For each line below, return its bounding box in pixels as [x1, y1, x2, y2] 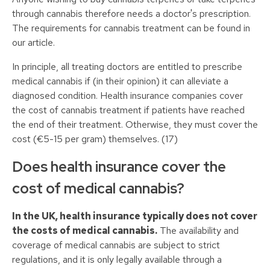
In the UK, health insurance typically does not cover [12, 210, 257, 223]
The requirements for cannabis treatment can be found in [12, 22, 250, 35]
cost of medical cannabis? [12, 179, 184, 198]
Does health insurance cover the [12, 157, 226, 177]
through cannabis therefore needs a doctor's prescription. [12, 7, 251, 20]
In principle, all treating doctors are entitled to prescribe [12, 60, 242, 74]
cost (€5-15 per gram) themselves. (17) [12, 133, 178, 146]
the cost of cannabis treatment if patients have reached [12, 104, 245, 117]
